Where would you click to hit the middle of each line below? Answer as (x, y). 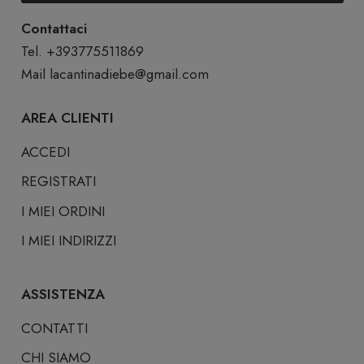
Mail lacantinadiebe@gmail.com (115, 74)
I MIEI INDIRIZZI (68, 241)
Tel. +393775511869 (82, 52)
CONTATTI (54, 328)
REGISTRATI (58, 182)
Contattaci (54, 29)
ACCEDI (45, 152)
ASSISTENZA (63, 294)
